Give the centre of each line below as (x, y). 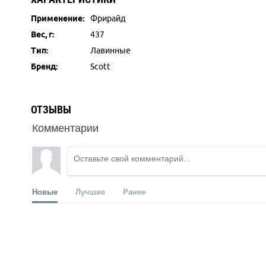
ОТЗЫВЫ (51, 110)
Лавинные (110, 50)
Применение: (58, 18)
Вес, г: (42, 34)
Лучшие (90, 191)
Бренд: (44, 66)
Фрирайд (108, 18)
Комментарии (65, 127)
